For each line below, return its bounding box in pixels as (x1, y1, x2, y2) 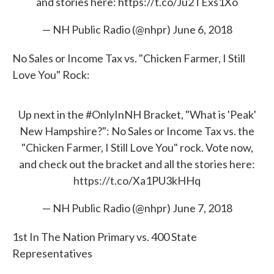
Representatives (12, 246, 92, 260)
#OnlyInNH (85, 108, 141, 121)
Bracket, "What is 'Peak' (141, 108, 256, 121)
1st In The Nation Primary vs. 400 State (12, 230, 197, 243)
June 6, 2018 (172, 23, 232, 36)
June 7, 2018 (172, 201, 232, 215)
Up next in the (18, 108, 86, 121)
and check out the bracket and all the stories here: (19, 157, 255, 171)
